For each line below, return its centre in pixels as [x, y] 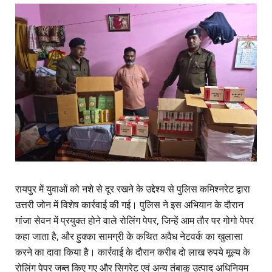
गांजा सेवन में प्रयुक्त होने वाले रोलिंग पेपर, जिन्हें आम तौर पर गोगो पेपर [134, 221]
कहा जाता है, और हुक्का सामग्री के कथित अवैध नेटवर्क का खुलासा [129, 236]
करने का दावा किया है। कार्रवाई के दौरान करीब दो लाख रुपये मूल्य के [133, 252]
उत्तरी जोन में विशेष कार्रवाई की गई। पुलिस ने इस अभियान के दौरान [129, 205]
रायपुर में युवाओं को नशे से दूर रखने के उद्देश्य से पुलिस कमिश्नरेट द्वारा [133, 189]
